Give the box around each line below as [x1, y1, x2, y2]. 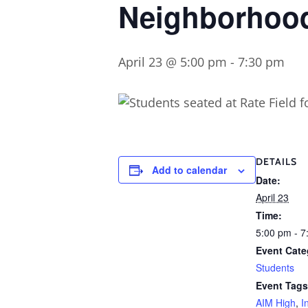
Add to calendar [152, 162, 227, 177]
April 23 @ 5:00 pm [118, 53, 227, 70]
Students [256, 260, 294, 274]
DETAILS [256, 155, 297, 168]
